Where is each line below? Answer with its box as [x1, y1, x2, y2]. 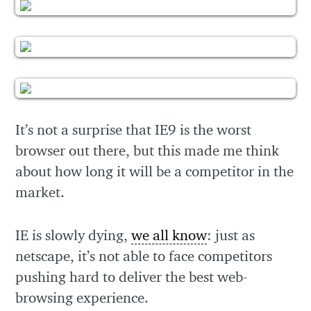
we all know [131, 226, 208, 244]
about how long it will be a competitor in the [15, 162, 294, 180]
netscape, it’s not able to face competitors [15, 246, 273, 264]
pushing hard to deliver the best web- [15, 267, 249, 285]
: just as [207, 226, 255, 244]
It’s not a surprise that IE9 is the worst [15, 121, 252, 139]
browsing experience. [15, 288, 149, 306]
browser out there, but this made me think [15, 142, 280, 160]
